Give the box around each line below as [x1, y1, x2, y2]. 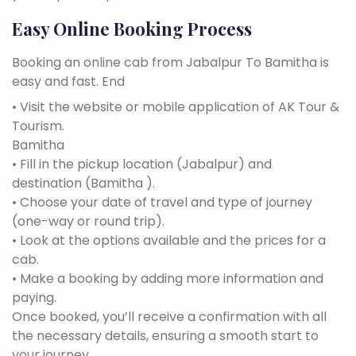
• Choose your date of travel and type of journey [12, 192, 312, 211]
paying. [12, 288, 56, 307]
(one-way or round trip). [12, 211, 164, 230]
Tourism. [12, 116, 64, 135]
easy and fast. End [12, 72, 125, 91]
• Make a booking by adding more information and [12, 269, 323, 288]
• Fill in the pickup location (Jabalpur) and [12, 154, 272, 173]
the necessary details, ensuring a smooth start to [12, 326, 319, 345]
